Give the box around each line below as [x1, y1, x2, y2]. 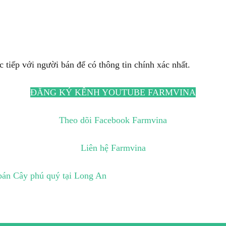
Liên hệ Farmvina [80, 143, 146, 153]
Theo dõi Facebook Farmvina [59, 115, 167, 125]
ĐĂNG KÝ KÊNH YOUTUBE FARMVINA [30, 87, 196, 97]
